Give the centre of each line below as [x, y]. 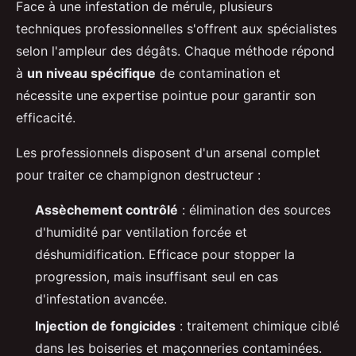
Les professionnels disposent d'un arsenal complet [168, 152]
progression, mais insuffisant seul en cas [157, 276]
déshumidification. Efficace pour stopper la [165, 254]
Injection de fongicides [105, 325]
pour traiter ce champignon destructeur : [138, 174]
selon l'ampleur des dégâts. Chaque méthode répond [175, 50]
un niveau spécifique [91, 73]
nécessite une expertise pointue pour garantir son [166, 95]
